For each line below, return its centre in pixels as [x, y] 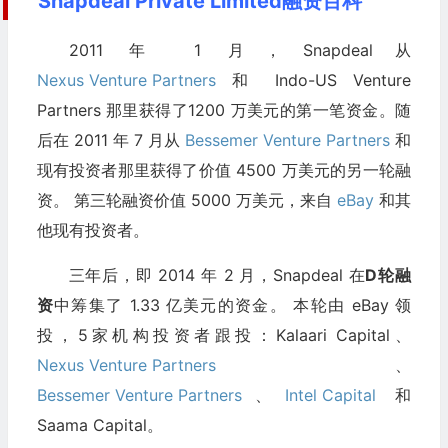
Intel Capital [331, 395]
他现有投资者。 [92, 230]
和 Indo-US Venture [313, 80]
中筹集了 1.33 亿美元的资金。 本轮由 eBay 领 [232, 305]
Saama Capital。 [99, 425]
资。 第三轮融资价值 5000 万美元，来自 [186, 200]
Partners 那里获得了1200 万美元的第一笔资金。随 [223, 110]
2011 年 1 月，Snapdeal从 [239, 50]
